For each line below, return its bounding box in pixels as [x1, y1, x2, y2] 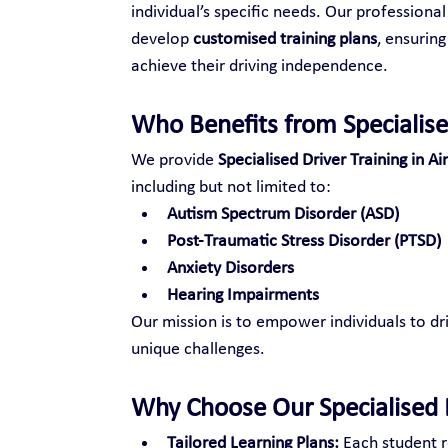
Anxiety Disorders [166, 258, 294, 278]
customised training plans [192, 29, 377, 49]
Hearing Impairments [166, 285, 319, 305]
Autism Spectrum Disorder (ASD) [166, 204, 399, 224]
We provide [130, 150, 218, 170]
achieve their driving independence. [130, 56, 388, 76]
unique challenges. [130, 339, 265, 359]
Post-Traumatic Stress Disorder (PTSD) [166, 231, 441, 251]
